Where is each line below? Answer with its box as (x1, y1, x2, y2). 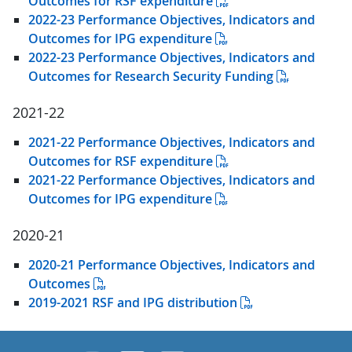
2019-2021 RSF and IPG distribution (28, 293, 237, 311)
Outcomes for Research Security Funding (28, 67, 273, 85)
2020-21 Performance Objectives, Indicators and (28, 255, 315, 273)
